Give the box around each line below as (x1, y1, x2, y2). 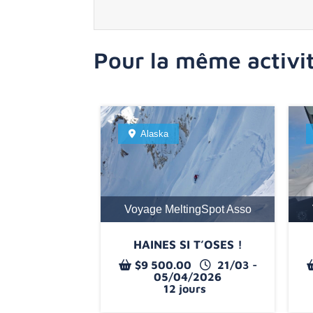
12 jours (163, 282, 207, 295)
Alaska (140, 128, 169, 139)
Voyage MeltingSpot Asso (124, 203, 252, 215)
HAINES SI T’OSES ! (133, 237, 242, 252)
